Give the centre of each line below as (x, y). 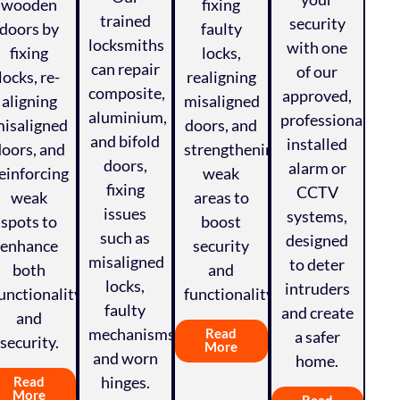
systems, (317, 217)
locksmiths (126, 45)
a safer (317, 337)
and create (317, 313)
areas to (221, 198)
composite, (126, 93)
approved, (317, 96)
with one (317, 48)
